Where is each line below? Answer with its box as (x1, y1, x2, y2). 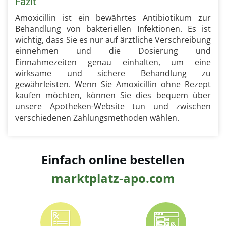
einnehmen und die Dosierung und (15, 45, 211, 56)
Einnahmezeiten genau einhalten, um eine (15, 56, 211, 68)
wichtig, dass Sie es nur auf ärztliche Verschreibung (15, 34, 211, 45)
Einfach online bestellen (41, 151, 185, 168)
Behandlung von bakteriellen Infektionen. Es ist (15, 23, 211, 34)
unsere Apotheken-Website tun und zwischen (15, 101, 211, 112)
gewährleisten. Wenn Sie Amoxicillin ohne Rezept (15, 79, 211, 90)
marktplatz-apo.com (51, 169, 175, 186)
